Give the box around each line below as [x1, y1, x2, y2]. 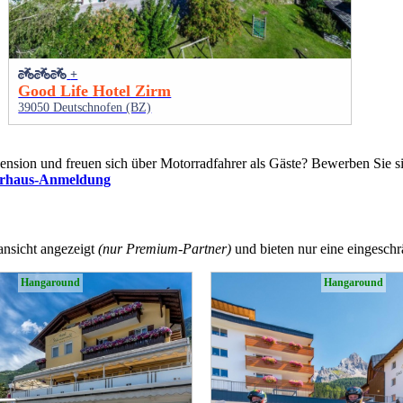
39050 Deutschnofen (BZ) [18, 101, 152, 115]
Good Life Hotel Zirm [18, 82, 172, 101]
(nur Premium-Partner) [98, 241, 231, 257]
